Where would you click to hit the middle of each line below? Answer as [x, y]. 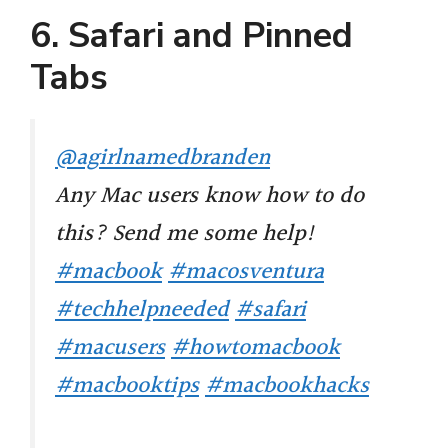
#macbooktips [127, 386]
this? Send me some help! [185, 234]
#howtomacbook [255, 348]
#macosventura [246, 272]
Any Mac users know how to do [209, 196]
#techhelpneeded [142, 310]
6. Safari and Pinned [191, 36]
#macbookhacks [287, 386]
